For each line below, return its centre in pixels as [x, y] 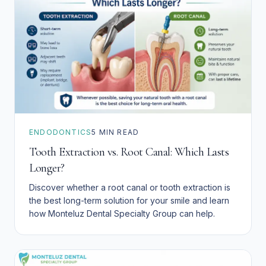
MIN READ [118, 132]
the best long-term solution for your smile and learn [129, 201]
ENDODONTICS [61, 132]
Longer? [47, 168]
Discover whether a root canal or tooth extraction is [130, 188]
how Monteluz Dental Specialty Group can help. [122, 214]
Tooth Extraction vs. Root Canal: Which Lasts [129, 152]
